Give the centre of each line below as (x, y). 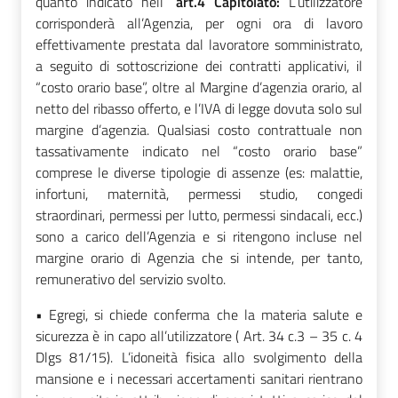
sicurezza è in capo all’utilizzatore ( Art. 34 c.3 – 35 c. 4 (199, 335)
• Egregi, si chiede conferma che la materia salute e (199, 314)
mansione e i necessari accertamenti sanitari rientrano (199, 378)
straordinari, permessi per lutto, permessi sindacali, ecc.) (199, 215)
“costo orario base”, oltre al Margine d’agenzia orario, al (199, 87)
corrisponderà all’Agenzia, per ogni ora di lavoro (199, 23)
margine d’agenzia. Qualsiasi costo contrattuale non (199, 129)
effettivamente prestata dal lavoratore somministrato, (199, 44)
